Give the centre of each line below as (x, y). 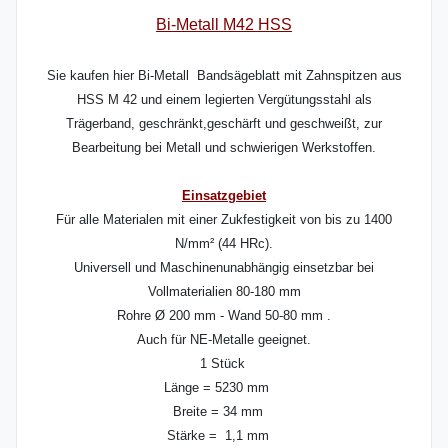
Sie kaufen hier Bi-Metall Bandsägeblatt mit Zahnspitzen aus (224, 75)
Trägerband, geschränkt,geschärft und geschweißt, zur (224, 123)
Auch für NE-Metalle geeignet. (224, 339)
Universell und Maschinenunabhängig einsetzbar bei (224, 267)
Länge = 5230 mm (224, 387)
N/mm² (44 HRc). (224, 243)
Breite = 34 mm (224, 411)
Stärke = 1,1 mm (224, 435)
